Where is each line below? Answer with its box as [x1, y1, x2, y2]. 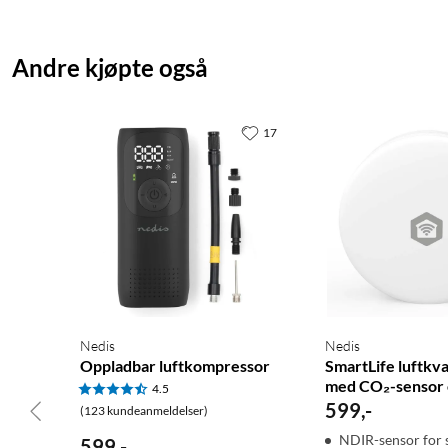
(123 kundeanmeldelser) [80, 403, 208, 419]
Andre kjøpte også [12, 53, 208, 83]
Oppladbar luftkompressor [80, 356, 270, 376]
